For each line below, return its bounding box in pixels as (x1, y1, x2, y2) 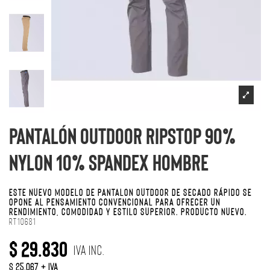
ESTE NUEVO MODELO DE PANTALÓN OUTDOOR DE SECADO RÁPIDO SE (9, 186, 252, 198)
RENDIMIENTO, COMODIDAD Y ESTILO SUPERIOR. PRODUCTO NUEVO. (9, 206, 247, 217)
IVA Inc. (71, 242, 105, 257)
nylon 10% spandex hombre (9, 148, 209, 175)
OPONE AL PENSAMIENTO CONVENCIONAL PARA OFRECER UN (9, 196, 221, 207)
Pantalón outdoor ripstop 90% (9, 122, 236, 149)
